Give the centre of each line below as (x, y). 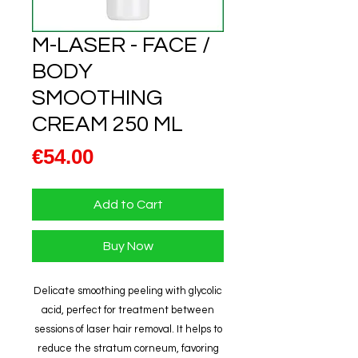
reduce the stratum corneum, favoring (128, 348)
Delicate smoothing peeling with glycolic (128, 290)
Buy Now (128, 246)
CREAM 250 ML (107, 124)
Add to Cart (128, 204)
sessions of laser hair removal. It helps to (128, 329)
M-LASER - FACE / (121, 45)
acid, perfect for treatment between (128, 310)
